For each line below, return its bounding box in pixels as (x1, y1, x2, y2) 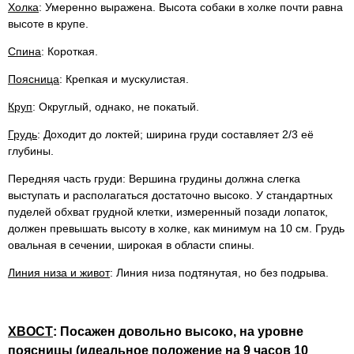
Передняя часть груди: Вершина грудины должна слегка (8, 171, 300, 185)
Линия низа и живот (8, 265, 110, 279)
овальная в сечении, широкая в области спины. (8, 238, 254, 251)
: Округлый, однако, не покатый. (32, 100, 199, 113)
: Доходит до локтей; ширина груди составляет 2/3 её (37, 127, 314, 141)
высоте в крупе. (8, 17, 88, 30)
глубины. (8, 144, 54, 157)
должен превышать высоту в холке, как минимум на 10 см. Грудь (8, 221, 345, 235)
